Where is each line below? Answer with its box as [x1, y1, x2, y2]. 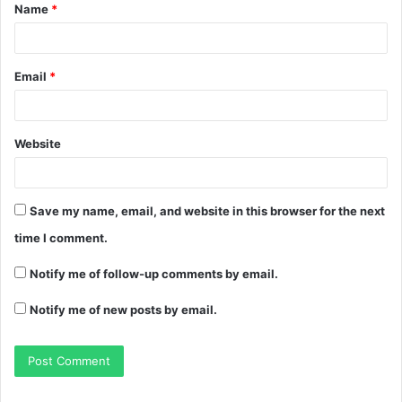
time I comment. [14, 231, 108, 246]
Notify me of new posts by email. [30, 302, 217, 318]
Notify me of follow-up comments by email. [30, 267, 278, 282]
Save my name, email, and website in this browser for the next [30, 204, 385, 219]
